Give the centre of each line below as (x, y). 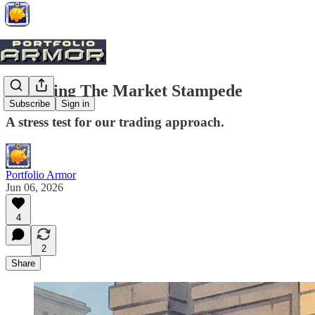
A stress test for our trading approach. (115, 122)
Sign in (75, 104)
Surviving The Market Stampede (124, 90)
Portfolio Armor (41, 174)
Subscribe (30, 104)
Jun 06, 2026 (34, 187)
